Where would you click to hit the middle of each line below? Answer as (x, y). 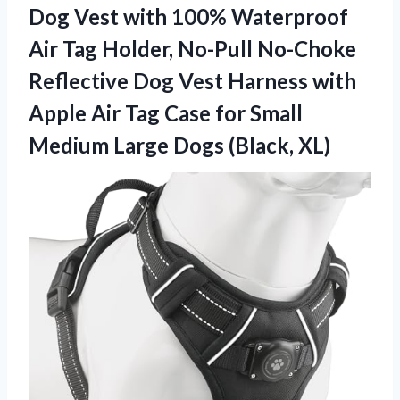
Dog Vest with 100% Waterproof (188, 16)
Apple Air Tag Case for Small (166, 112)
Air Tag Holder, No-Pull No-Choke (192, 48)
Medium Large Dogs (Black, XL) (179, 145)
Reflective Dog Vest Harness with (192, 80)
